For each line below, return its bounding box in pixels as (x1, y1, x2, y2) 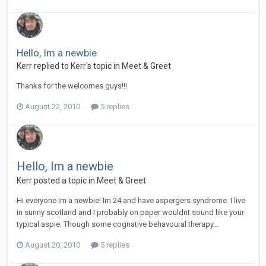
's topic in (86, 61, 122, 71)
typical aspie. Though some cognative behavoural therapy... (17, 220, 218, 229)
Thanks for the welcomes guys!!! (17, 81, 127, 90)
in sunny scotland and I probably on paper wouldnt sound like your (17, 208, 244, 217)
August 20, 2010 (25, 240, 80, 249)
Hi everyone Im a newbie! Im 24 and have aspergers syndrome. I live (17, 196, 245, 205)
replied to (32, 61, 71, 71)
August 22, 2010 (25, 102, 80, 111)
